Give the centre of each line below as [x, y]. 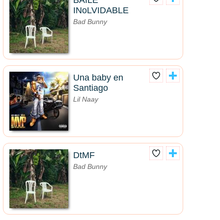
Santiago [91, 88]
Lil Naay [86, 99]
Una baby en [98, 78]
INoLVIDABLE [101, 11]
